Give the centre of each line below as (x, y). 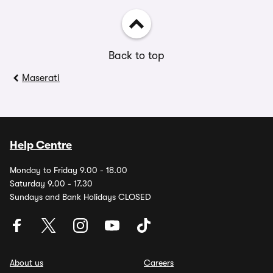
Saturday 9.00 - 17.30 (51, 183)
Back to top (136, 55)
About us (27, 263)
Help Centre (41, 145)
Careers (159, 263)
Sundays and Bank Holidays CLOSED (80, 197)
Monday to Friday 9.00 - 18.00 (69, 170)
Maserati (41, 78)
